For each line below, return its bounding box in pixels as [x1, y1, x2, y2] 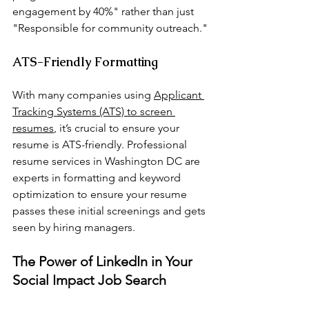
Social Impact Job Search [12, 271, 166, 288]
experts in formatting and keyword [12, 170, 183, 184]
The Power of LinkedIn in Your [12, 252, 196, 270]
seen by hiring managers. [12, 220, 135, 234]
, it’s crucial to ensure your [54, 121, 182, 134]
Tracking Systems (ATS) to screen [12, 104, 175, 118]
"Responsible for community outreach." [12, 21, 208, 34]
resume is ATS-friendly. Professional [12, 137, 190, 151]
